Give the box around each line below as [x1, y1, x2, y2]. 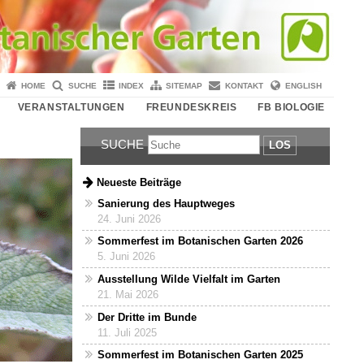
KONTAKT [224, 80, 263, 90]
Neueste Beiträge [96, 176, 181, 189]
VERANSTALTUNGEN [17, 101, 125, 113]
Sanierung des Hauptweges [97, 197, 236, 210]
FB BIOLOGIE [258, 101, 325, 113]
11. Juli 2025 [97, 326, 158, 339]
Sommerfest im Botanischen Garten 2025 [97, 349, 304, 362]
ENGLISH [285, 80, 322, 90]
